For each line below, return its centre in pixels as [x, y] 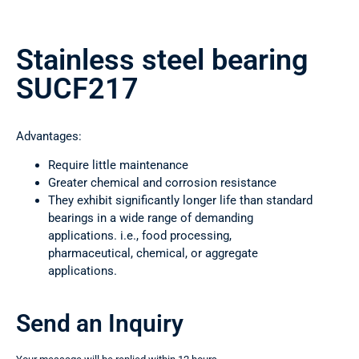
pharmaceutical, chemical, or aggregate [153, 254]
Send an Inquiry [100, 324]
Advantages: [49, 137]
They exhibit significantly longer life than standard [180, 201]
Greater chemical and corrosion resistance [162, 183]
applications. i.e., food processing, [140, 236]
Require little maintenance [118, 165]
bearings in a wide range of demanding [151, 218]
